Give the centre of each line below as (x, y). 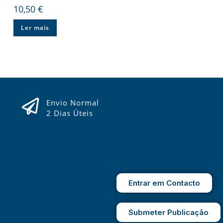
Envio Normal (72, 102)
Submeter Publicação (168, 212)
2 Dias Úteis (69, 113)
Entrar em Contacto (164, 183)
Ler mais (35, 28)
